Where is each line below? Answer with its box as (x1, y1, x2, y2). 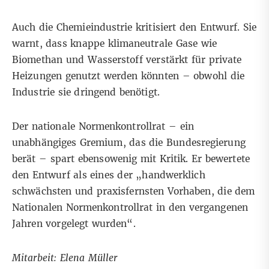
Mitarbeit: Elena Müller (12, 252, 118, 264)
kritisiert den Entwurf (136, 22, 238, 34)
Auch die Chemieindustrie (12, 22, 136, 34)
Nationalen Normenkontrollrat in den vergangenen (12, 202, 248, 214)
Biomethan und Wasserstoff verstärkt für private (12, 54, 242, 66)
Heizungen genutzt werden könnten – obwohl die (12, 70, 244, 82)
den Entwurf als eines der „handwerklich (12, 169, 205, 181)
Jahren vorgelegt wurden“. (12, 218, 136, 230)
